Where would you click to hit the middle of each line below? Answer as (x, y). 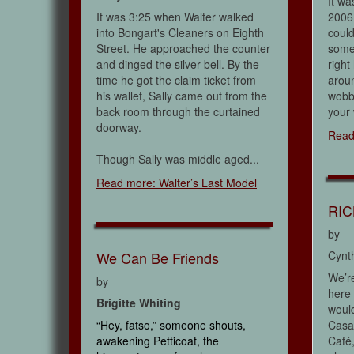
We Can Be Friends (158, 258)
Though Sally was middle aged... (178, 159)
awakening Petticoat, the (158, 341)
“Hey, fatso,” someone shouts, (171, 325)
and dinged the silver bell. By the (178, 64)
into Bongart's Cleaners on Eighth (180, 33)
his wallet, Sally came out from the (182, 96)
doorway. (119, 128)
